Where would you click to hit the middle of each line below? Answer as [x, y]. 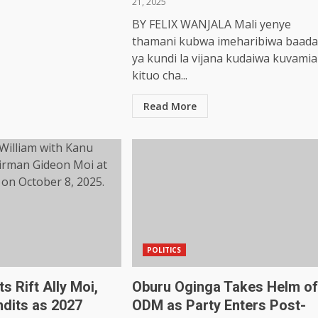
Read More [170, 106]
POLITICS [164, 250]
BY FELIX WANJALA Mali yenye [211, 24]
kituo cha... [159, 75]
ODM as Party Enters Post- [219, 305]
